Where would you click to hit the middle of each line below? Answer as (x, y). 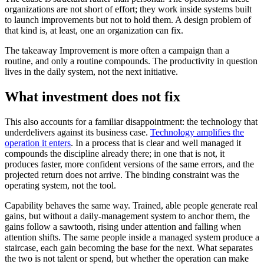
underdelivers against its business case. (77, 133)
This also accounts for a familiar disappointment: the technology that (131, 122)
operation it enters (38, 143)
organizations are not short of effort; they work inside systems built (128, 9)
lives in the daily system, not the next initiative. (91, 72)
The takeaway (31, 51)
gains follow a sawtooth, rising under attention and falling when (123, 227)
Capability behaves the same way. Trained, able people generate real (131, 206)
